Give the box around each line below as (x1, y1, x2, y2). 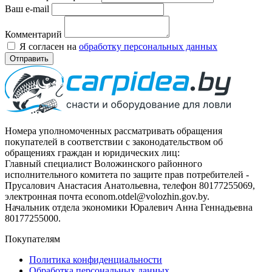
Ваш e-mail (5, 3, 52, 14)
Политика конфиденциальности (29, 254, 162, 265)
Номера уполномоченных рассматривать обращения (5, 125, 222, 136)
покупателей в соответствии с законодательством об (5, 136, 223, 147)
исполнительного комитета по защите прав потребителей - (5, 169, 249, 180)
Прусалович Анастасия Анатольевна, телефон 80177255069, (5, 180, 255, 191)
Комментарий (5, 29, 64, 39)
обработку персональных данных (79, 41, 217, 52)
